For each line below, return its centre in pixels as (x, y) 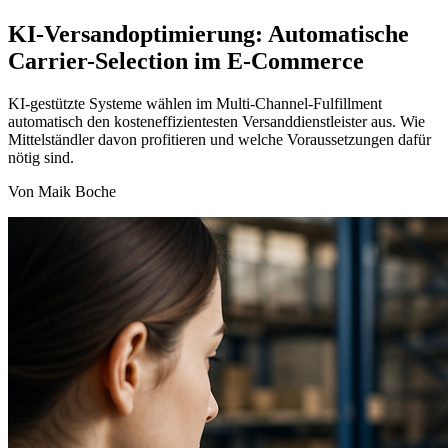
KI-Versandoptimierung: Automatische (208, 33)
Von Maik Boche (62, 191)
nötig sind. (41, 157)
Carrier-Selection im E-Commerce (186, 60)
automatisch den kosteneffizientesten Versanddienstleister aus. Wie (216, 121)
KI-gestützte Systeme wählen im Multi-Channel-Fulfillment (195, 103)
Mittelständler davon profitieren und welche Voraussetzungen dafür (219, 139)
